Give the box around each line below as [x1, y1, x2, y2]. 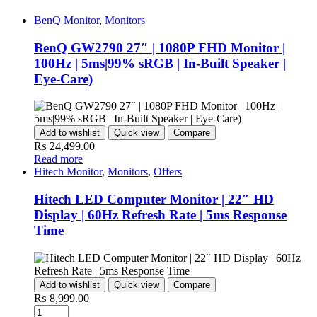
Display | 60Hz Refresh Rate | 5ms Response [34, 207, 287, 222]
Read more [34, 153, 83, 166]
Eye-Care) [34, 71, 93, 86]
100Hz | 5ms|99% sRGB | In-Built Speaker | [34, 55, 286, 71]
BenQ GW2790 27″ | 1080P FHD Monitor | [34, 40, 285, 55]
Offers [154, 166, 182, 178]
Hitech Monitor [34, 166, 102, 178]
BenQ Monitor [34, 13, 99, 26]
